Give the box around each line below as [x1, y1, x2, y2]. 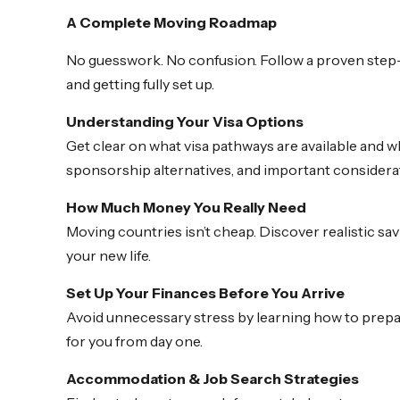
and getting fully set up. [66, 75, 214, 94]
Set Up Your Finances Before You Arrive [66, 284, 345, 303]
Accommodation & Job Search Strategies [66, 370, 359, 388]
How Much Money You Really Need [66, 198, 306, 217]
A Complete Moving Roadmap [66, 13, 277, 32]
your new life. [66, 246, 151, 265]
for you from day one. [66, 332, 203, 351]
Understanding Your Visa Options [66, 112, 304, 131]
